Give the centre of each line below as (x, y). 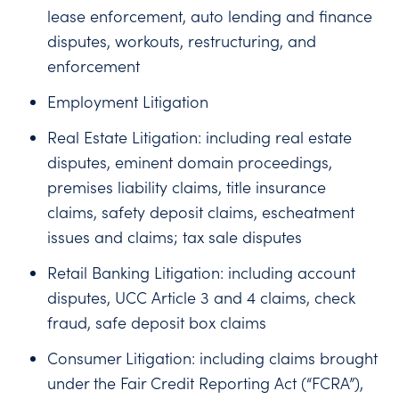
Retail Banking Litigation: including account (202, 273)
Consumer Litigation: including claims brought (213, 358)
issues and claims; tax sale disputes (175, 237)
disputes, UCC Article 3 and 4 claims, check (202, 297)
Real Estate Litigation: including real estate (200, 137)
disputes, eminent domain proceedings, (190, 162)
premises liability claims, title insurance (187, 187)
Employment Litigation (128, 102)
